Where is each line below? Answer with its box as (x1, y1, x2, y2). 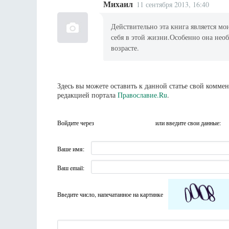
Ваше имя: (57, 145, 84, 153)
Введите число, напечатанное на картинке (57, 190, 163, 199)
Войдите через (57, 119, 96, 127)
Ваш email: (57, 164, 84, 172)
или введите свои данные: (155, 119, 221, 127)
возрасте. (111, 42, 140, 53)
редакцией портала (57, 90, 118, 100)
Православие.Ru (118, 90, 167, 100)
